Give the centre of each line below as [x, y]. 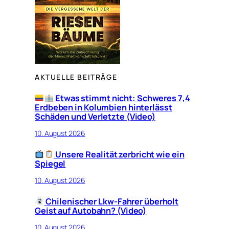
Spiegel [50, 164]
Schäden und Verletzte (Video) [95, 117]
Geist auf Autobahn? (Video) [91, 211]
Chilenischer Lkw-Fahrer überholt [111, 202]
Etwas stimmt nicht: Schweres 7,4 [122, 98]
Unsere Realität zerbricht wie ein [119, 155]
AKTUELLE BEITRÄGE [76, 77]
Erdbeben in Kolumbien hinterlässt [104, 108]
